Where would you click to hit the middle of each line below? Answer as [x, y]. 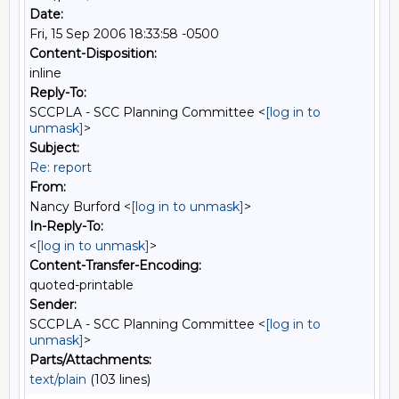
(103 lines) [118, 379]
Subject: [54, 148]
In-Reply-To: [66, 226]
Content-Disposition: [93, 53]
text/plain [58, 379]
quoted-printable [81, 285]
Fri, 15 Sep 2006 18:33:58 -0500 [124, 34]
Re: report [61, 167]
